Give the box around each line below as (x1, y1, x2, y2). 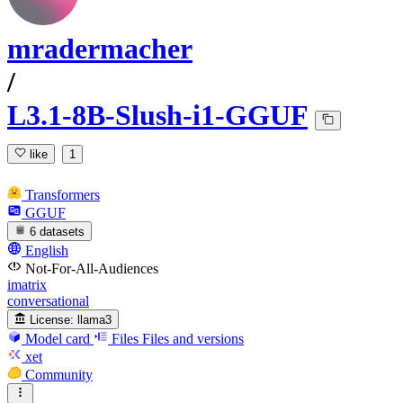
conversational (7, 292, 89, 309)
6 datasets (30, 224, 85, 238)
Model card (25, 331, 90, 347)
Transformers (25, 186, 100, 202)
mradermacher (7, 32, 193, 66)
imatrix (7, 276, 47, 292)
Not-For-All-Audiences (25, 260, 158, 276)
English (25, 242, 68, 258)
